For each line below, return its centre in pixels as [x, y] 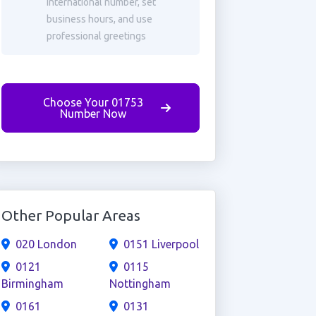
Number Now [93, 114]
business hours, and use [99, 19]
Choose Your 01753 [93, 102]
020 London [46, 244]
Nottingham [140, 284]
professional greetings [96, 36]
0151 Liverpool [161, 244]
